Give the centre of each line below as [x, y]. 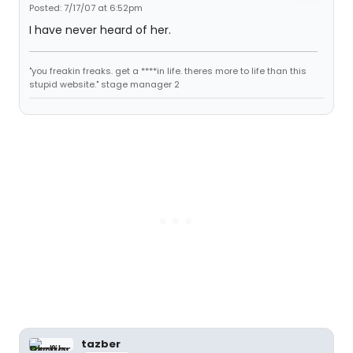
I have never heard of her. [100, 30]
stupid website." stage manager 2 [104, 84]
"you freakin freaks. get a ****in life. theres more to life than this [168, 71]
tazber [101, 344]
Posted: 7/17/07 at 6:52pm [86, 8]
